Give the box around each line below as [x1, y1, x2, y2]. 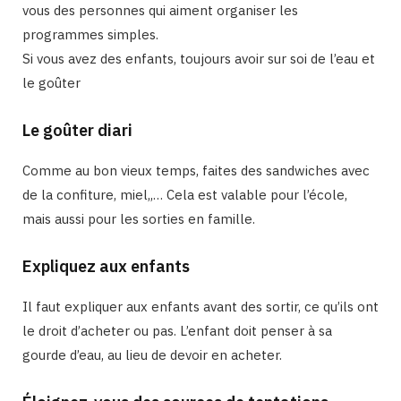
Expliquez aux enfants [22, 255, 190, 277]
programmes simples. [22, 25, 158, 43]
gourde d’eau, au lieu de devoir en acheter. [22, 346, 282, 363]
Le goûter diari [22, 119, 132, 141]
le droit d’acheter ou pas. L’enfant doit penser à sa [22, 321, 332, 339]
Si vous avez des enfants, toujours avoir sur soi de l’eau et [22, 49, 375, 67]
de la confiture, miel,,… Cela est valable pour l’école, [22, 185, 347, 203]
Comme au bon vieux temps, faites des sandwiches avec [22, 161, 370, 179]
